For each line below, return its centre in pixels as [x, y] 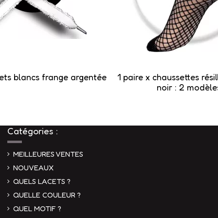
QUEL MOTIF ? [37, 208]
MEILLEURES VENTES [48, 154]
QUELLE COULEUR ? [47, 195]
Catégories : [33, 131]
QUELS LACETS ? [42, 181]
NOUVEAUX [33, 167]
